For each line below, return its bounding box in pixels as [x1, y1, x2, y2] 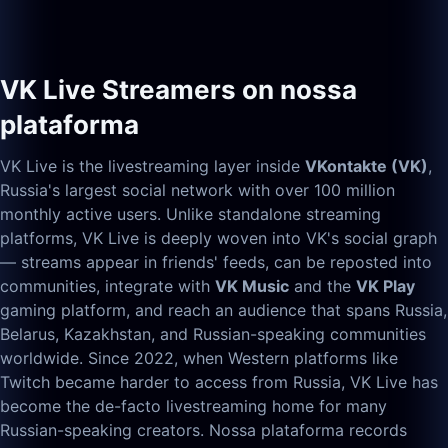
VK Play [356, 276, 415, 296]
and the [289, 276, 356, 296]
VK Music [215, 276, 289, 296]
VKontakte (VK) [305, 156, 428, 176]
